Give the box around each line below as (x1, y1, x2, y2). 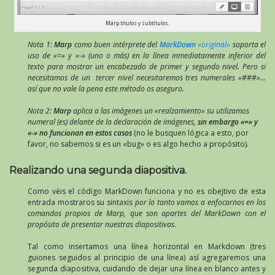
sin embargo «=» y (198, 117, 258, 128)
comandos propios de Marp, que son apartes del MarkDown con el (28, 208, 266, 219)
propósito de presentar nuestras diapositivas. (28, 219, 176, 230)
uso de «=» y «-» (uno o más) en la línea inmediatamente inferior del (28, 50, 266, 61)
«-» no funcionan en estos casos (28, 128, 134, 139)
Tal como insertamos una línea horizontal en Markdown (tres (28, 241, 266, 252)
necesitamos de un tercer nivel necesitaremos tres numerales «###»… (28, 72, 266, 83)
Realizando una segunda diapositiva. (9, 165, 187, 177)
